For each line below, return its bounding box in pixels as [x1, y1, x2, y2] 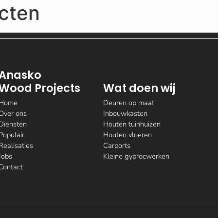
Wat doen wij [103, 80, 176, 96]
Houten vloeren [103, 130, 152, 140]
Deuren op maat [103, 98, 155, 108]
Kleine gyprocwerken [103, 151, 170, 162]
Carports [103, 141, 131, 151]
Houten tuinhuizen [103, 119, 161, 129]
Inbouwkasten [103, 109, 148, 119]
